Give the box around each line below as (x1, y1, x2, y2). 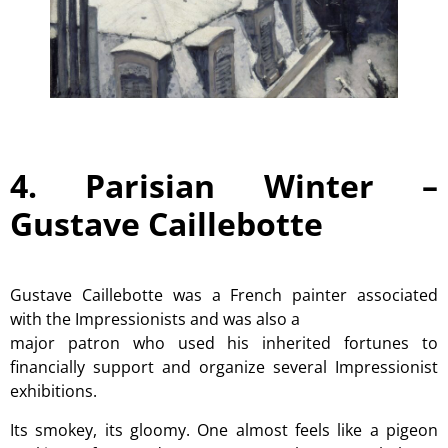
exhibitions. (10, 380, 97, 403)
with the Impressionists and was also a (10, 308, 300, 331)
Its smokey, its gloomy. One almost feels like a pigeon (10, 418, 438, 441)
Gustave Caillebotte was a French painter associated (10, 284, 438, 307)
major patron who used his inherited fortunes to (10, 332, 438, 355)
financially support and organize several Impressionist (10, 356, 438, 379)
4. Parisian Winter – (10, 164, 438, 208)
